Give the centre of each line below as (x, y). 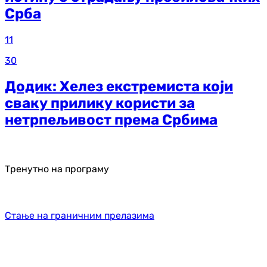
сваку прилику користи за (100, 103)
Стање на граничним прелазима (80, 216)
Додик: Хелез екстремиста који (119, 86)
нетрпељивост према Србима (111, 119)
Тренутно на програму (57, 169)
